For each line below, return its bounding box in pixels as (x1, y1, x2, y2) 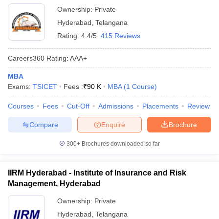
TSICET (33, 83, 57, 90)
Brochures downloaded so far (80, 140, 160, 147)
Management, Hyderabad (8, 179, 101, 188)
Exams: (8, 83, 33, 90)
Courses (8, 102, 34, 110)
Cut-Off (67, 102, 89, 110)
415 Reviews (101, 32, 140, 40)
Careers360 (8, 54, 44, 62)
